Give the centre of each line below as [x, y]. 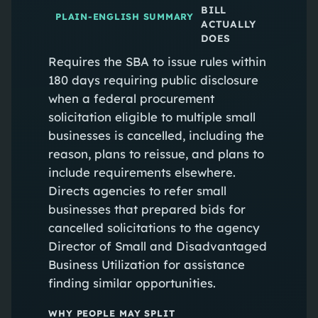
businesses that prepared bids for [147, 209]
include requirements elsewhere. [142, 172]
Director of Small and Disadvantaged [157, 246]
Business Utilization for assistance [146, 264]
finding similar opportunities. [132, 283]
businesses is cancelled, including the [156, 135]
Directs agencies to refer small [137, 190]
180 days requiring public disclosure [153, 79]
